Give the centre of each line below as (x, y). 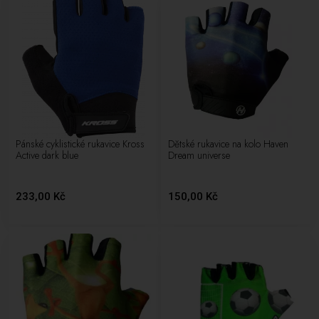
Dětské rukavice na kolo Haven (229, 143)
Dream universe (199, 155)
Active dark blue (47, 155)
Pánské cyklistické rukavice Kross (80, 143)
